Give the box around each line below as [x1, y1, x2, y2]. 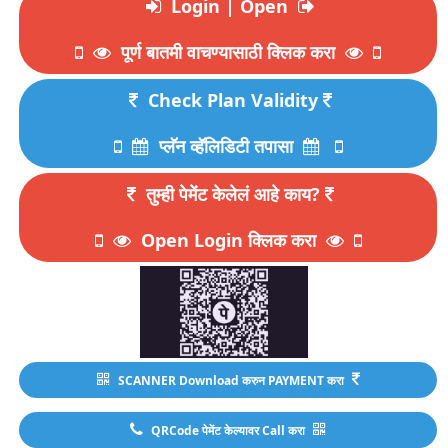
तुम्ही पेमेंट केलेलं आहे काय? [141, 181, 325, 206]
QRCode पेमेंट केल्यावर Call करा [148, 422, 308, 440]
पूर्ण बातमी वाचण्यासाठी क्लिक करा [116, 39, 340, 64]
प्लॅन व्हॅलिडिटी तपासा [153, 133, 298, 158]
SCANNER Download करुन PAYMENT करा [114, 372, 347, 390]
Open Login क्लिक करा [135, 227, 321, 252]
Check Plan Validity [143, 87, 323, 112]
